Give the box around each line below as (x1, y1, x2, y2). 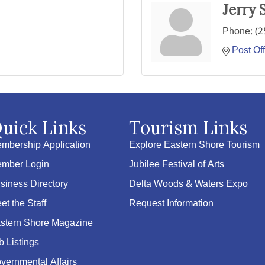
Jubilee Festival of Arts (129, 157, 225, 173)
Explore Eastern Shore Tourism (129, 137, 260, 153)
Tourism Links (129, 117, 248, 139)
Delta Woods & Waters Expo (129, 176, 248, 192)
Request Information (129, 196, 214, 212)
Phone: (222, 24, 253, 40)
